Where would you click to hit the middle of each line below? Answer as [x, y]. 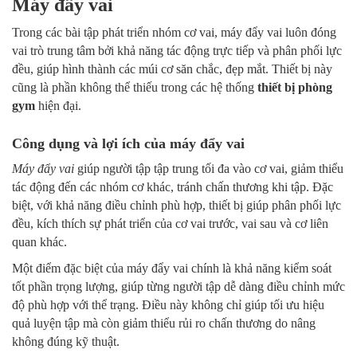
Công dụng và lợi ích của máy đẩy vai [128, 144]
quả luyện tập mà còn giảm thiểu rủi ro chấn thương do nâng [164, 324]
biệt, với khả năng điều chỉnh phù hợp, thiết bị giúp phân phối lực [177, 206]
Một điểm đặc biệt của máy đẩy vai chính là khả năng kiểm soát [172, 269]
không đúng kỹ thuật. [66, 342]
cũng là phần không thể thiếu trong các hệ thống [135, 88]
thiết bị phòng [295, 88]
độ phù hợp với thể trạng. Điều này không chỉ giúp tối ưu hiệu [168, 305]
